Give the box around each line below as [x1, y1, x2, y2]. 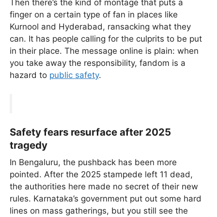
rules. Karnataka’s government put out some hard [10, 194, 201, 204]
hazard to [10, 70, 49, 80]
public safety [49, 70, 99, 80]
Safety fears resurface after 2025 [10, 126, 171, 139]
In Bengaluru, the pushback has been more [10, 157, 177, 168]
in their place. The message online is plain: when [10, 46, 199, 56]
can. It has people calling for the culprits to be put [10, 34, 202, 44]
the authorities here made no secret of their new [10, 182, 198, 192]
